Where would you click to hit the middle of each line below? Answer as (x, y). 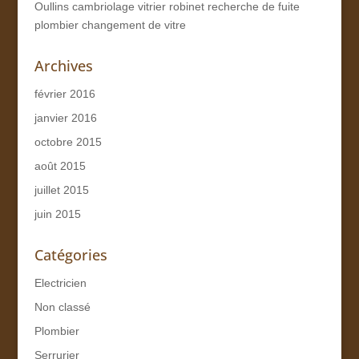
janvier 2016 (65, 117)
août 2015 (60, 165)
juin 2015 (57, 214)
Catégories (71, 254)
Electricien (60, 282)
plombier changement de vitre (110, 24)
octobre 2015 (68, 141)
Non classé (62, 307)
